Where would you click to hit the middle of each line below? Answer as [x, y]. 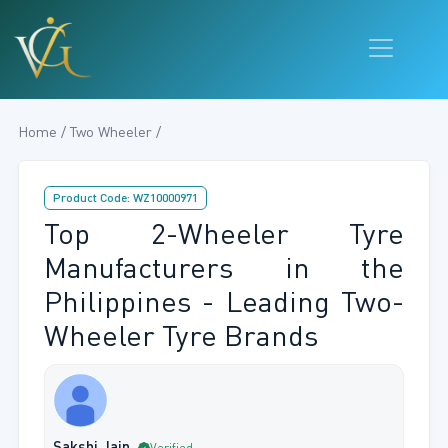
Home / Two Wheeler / [89, 133]
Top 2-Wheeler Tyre [224, 237]
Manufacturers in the [224, 271]
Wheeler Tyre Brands [180, 339]
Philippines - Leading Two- [224, 305]
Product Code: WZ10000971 [125, 199]
